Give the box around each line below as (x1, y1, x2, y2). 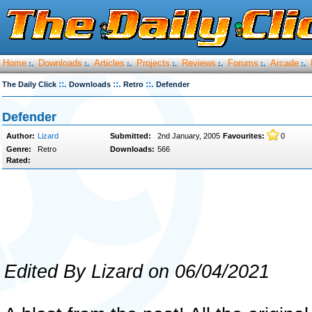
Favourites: (223, 132, 265, 140)
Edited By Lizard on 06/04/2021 (4, 261, 270, 282)
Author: (6, 132, 35, 140)
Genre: (6, 145, 31, 153)
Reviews (182, 58, 216, 68)
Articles (94, 58, 125, 68)
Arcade (270, 58, 299, 68)
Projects (136, 58, 170, 68)
